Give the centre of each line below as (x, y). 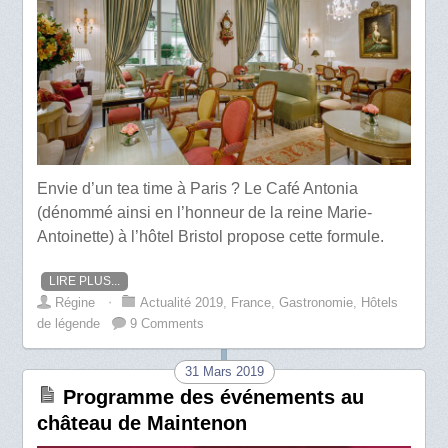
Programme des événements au (214, 397)
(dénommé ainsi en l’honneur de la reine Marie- (205, 213)
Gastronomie (316, 303)
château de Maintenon (142, 423)
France (251, 303)
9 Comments (167, 324)
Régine (75, 303)
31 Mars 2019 (224, 372)
